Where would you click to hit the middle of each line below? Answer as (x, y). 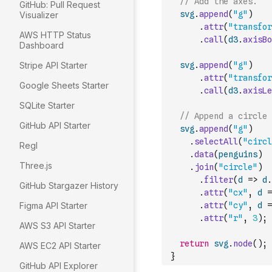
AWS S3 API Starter (57, 226)
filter (219, 180)
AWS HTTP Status (55, 35)
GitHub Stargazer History (69, 185)
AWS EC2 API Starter (60, 246)
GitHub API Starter (55, 125)
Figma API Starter (53, 206)
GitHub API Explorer (59, 266)
